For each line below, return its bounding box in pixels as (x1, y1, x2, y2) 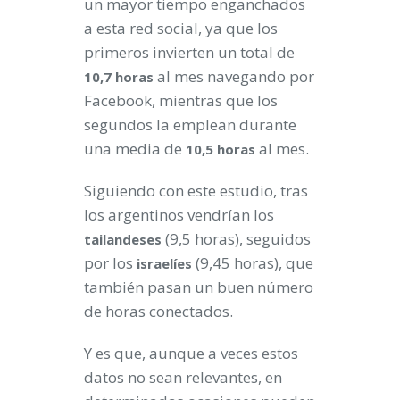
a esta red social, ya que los (84, 17, 278, 38)
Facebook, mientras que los (84, 89, 278, 111)
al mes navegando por (154, 65, 314, 87)
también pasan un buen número (84, 276, 313, 297)
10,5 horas (186, 139, 255, 158)
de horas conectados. (84, 300, 233, 321)
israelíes (137, 254, 192, 272)
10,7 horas (84, 67, 154, 86)
